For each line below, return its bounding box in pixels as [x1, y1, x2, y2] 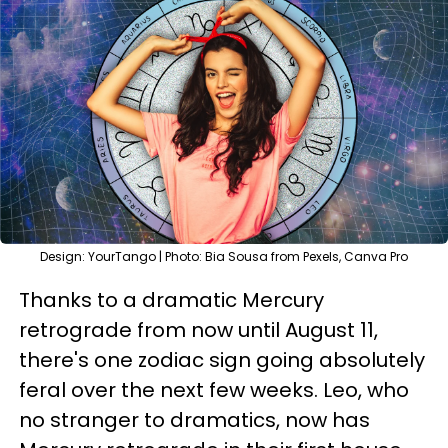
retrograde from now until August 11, [19, 316, 378, 344]
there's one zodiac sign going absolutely [19, 346, 425, 374]
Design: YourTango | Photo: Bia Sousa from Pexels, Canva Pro [40, 248, 408, 265]
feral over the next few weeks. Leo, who [19, 376, 409, 404]
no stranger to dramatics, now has [19, 406, 370, 434]
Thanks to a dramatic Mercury [19, 286, 324, 314]
